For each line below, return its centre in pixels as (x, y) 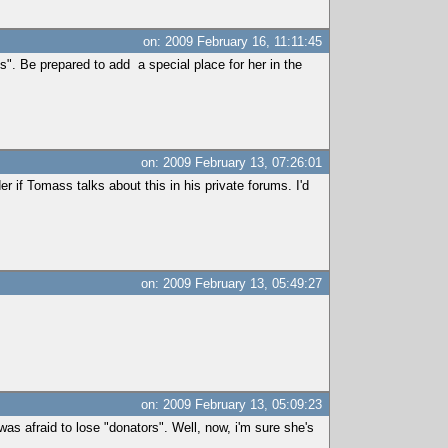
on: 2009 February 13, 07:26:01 (232, 162)
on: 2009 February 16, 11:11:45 (233, 41)
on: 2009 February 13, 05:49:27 (232, 283)
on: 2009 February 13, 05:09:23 (232, 404)
